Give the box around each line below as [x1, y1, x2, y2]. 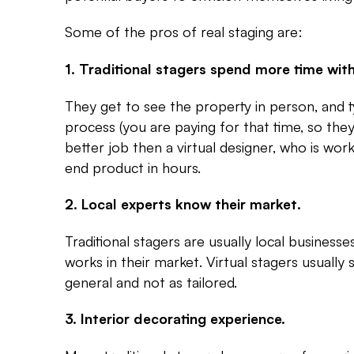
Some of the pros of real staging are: [65, 22, 303, 40]
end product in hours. [65, 158, 201, 176]
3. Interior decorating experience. [65, 310, 285, 327]
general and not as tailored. [65, 273, 237, 291]
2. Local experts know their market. [65, 195, 301, 213]
